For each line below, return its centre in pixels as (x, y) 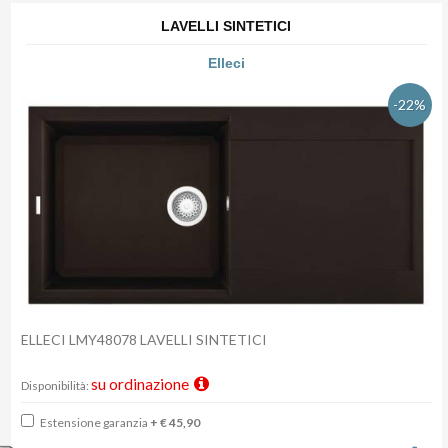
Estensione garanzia (94, 423)
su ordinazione (141, 384)
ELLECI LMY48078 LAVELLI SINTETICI (145, 340)
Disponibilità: (56, 386)
